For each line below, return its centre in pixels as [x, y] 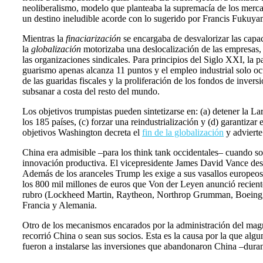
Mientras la [43, 39]
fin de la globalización [183, 133]
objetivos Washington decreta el [82, 133]
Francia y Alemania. [60, 205]
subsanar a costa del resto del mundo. [91, 92]
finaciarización [92, 39]
